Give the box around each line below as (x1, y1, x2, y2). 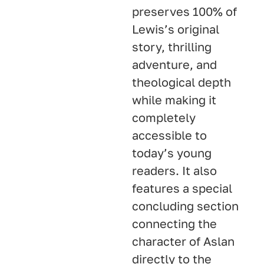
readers (132, 163, 176, 177)
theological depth (132, 74, 231, 89)
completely (132, 110, 196, 124)
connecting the (132, 216, 217, 230)
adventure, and (132, 57, 217, 71)
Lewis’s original (132, 21, 219, 36)
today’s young (132, 145, 212, 160)
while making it (132, 92, 216, 107)
